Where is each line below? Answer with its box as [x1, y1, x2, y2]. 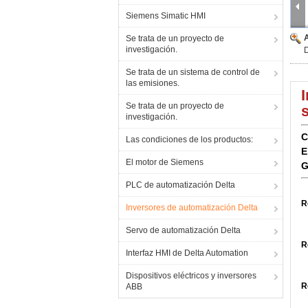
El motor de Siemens [126, 157, 203, 167]
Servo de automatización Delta [126, 225, 241, 235]
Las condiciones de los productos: [126, 135, 253, 144]
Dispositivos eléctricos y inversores [126, 271, 256, 280]
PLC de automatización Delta [126, 180, 235, 190]
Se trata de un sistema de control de [126, 67, 260, 77]
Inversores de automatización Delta [126, 203, 258, 212]
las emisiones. [126, 78, 179, 88]
